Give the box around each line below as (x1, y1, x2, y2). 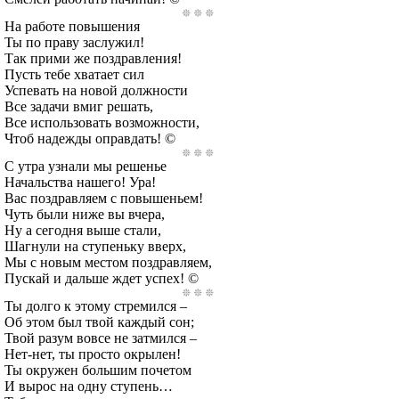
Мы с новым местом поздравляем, (4, 255, 212, 270)
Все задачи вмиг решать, (4, 99, 153, 114)
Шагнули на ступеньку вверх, (4, 239, 186, 254)
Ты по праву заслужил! (4, 35, 144, 50)
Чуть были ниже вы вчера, (4, 207, 165, 222)
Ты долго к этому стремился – (4, 298, 187, 313)
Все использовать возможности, (4, 115, 199, 130)
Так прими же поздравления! (4, 51, 182, 66)
